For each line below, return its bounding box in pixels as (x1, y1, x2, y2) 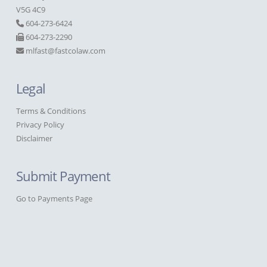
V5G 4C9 (15, 4, 45, 15)
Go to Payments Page (15, 193, 92, 204)
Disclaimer (15, 133, 52, 144)
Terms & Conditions (15, 105, 86, 117)
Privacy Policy (15, 119, 64, 131)
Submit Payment (15, 166, 110, 185)
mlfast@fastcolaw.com (25, 45, 105, 57)
